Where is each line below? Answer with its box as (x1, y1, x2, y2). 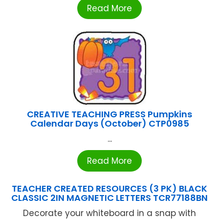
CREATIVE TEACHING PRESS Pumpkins (27, 108, 192, 120)
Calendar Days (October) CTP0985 (30, 117, 189, 130)
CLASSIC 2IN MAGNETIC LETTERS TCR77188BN (11, 191, 208, 204)
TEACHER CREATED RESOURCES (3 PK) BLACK (12, 182, 207, 195)
